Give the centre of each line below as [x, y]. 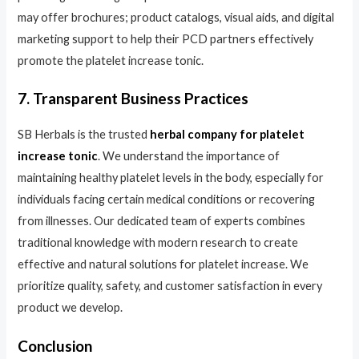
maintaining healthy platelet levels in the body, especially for [171, 178]
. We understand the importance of [189, 156]
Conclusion [55, 345]
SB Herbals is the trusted [84, 135]
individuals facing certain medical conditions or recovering [167, 200]
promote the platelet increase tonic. [111, 61]
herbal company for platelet [228, 135]
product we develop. [71, 308]
